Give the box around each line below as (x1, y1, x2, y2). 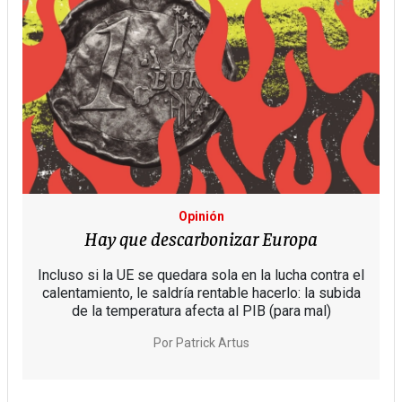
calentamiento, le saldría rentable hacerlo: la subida (41, 284, 361, 302)
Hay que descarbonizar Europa (84, 225, 318, 251)
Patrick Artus (175, 336, 249, 351)
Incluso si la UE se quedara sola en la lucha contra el (38, 267, 364, 284)
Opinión (178, 209, 224, 224)
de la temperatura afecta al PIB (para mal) (71, 302, 331, 320)
